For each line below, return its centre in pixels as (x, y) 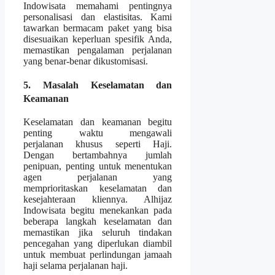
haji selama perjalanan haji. (76, 266)
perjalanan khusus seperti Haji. (98, 144)
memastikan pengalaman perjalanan (98, 50)
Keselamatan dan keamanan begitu (98, 122)
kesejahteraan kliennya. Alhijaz (98, 199)
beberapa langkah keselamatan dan (98, 222)
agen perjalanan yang (98, 177)
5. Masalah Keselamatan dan (98, 85)
